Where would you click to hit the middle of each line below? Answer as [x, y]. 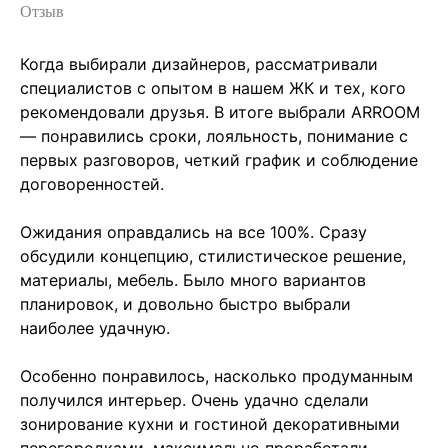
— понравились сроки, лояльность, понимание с [214, 136]
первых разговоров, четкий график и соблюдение [219, 160]
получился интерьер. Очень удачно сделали [194, 400]
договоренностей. [92, 184]
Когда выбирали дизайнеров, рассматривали [199, 64]
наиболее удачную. [95, 328]
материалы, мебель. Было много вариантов [193, 280]
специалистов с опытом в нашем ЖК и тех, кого [213, 88]
